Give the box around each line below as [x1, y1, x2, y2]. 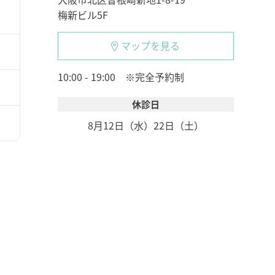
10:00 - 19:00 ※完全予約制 [57, 69, 184, 85]
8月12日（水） [87, 118, 153, 133]
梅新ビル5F [57, 7, 108, 23]
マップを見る [121, 38, 180, 53]
